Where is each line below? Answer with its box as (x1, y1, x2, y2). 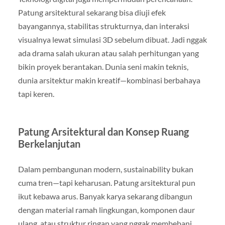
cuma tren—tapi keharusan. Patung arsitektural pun (18, 177, 195, 187)
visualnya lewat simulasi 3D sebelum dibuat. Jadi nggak (18, 34, 207, 44)
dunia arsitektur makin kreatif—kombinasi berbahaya (18, 75, 200, 85)
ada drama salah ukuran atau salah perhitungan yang (18, 48, 199, 58)
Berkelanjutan (18, 137, 80, 150)
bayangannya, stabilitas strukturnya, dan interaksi (18, 21, 189, 31)
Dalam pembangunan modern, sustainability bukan (18, 164, 193, 174)
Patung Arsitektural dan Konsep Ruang (18, 125, 189, 138)
